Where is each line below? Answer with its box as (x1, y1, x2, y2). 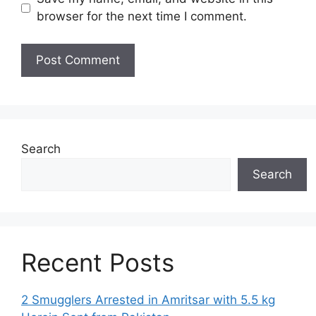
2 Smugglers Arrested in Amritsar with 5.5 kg (21, 292, 275, 307)
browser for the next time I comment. (36, 9, 247, 24)
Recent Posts (21, 247, 174, 277)
